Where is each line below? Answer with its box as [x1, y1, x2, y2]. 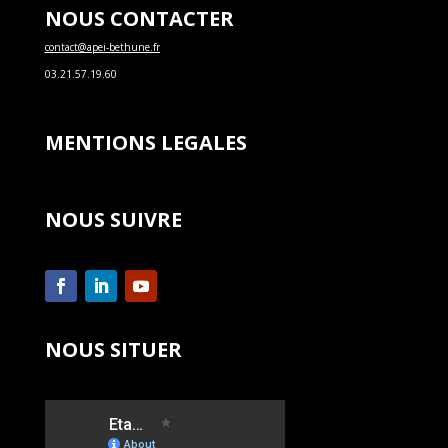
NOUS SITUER [44, 336, 182, 364]
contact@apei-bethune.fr [44, 40, 160, 55]
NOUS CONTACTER [44, 5, 234, 33]
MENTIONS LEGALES [44, 129, 247, 157]
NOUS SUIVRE [44, 206, 182, 234]
